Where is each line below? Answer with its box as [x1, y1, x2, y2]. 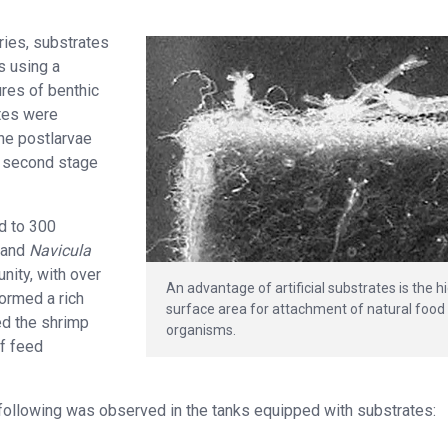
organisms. [166, 321, 237, 338]
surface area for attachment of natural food [166, 300, 446, 317]
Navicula [29, 241, 91, 261]
